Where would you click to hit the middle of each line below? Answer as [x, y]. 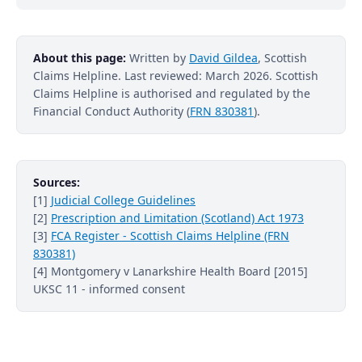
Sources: [57, 182]
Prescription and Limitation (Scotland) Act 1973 [177, 217]
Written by [158, 57]
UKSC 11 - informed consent [109, 288]
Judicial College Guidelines [123, 200]
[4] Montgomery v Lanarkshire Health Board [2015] [170, 271]
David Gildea [223, 57]
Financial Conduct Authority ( [112, 111]
